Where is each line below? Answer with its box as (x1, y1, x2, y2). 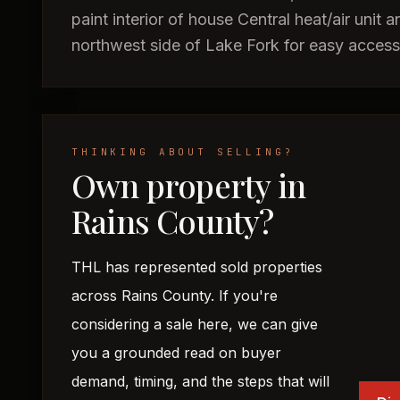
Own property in (71, 163, 306, 206)
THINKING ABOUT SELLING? (71, 146, 295, 158)
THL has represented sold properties (71, 258, 322, 276)
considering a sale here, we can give (71, 315, 318, 333)
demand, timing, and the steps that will (71, 372, 329, 390)
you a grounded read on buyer (71, 344, 281, 362)
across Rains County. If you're (71, 287, 278, 304)
